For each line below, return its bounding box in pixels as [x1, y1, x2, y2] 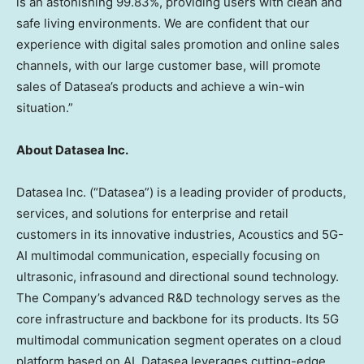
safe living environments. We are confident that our [16, 15, 310, 31]
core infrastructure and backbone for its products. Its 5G [16, 311, 339, 327]
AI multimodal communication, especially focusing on [16, 248, 320, 263]
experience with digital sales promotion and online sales [16, 37, 340, 52]
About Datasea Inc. [16, 142, 128, 158]
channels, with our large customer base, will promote [16, 58, 321, 73]
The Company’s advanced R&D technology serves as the [16, 290, 340, 305]
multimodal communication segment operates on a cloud [16, 332, 341, 348]
